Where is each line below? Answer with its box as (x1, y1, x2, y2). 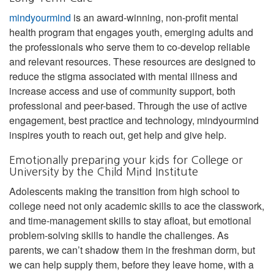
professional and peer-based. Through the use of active (9, 98, 247, 113)
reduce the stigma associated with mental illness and (9, 68, 237, 83)
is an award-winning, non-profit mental (71, 10, 239, 24)
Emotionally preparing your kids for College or (9, 154, 243, 166)
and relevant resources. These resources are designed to (9, 54, 256, 68)
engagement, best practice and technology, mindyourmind (9, 113, 259, 127)
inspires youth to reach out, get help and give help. (9, 127, 226, 142)
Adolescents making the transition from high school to (9, 183, 240, 198)
